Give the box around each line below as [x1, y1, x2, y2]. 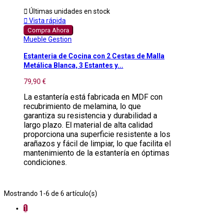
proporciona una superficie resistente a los [24, 130, 170, 139]
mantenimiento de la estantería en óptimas [24, 148, 169, 158]
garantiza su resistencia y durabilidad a [24, 111, 157, 121]
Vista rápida [27, 16, 66, 25]
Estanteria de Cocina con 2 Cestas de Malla [24, 52, 165, 60]
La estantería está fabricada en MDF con [24, 92, 163, 102]
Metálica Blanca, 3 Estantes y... [24, 61, 123, 69]
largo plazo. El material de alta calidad [24, 120, 153, 130]
